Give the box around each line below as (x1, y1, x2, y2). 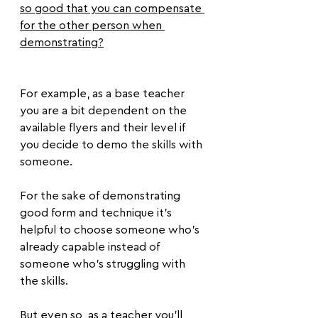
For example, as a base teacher (20, 88, 187, 99)
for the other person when (20, 20, 165, 31)
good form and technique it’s (20, 207, 175, 219)
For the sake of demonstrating (20, 190, 183, 202)
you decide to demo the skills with (20, 139, 205, 150)
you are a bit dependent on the (20, 105, 190, 116)
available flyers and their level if (20, 122, 188, 133)
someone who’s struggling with (20, 258, 188, 270)
